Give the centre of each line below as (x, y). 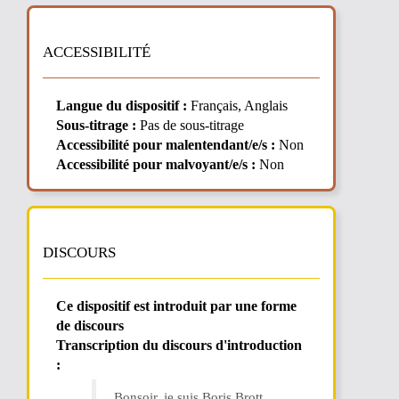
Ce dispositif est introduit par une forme (176, 306)
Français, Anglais (237, 106)
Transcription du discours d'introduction (179, 345)
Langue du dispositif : (122, 106)
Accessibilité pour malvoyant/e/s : (156, 164)
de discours (90, 326)
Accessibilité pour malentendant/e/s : (166, 145)
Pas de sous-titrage (190, 125)
